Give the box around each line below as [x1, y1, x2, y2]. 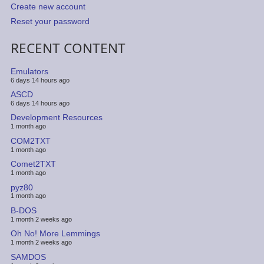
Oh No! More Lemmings [10, 229, 100, 239]
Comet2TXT [10, 159, 56, 169]
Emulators [10, 66, 48, 76]
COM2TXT [10, 136, 51, 146]
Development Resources [10, 113, 103, 123]
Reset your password [10, 16, 90, 27]
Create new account [10, 2, 85, 12]
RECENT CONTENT [10, 38, 126, 57]
